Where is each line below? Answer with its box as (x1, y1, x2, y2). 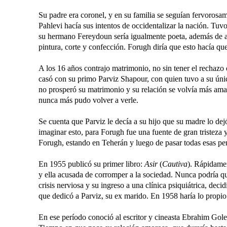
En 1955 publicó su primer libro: (39, 160, 144, 168)
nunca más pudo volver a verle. (39, 96, 138, 104)
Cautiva (162, 160, 187, 168)
